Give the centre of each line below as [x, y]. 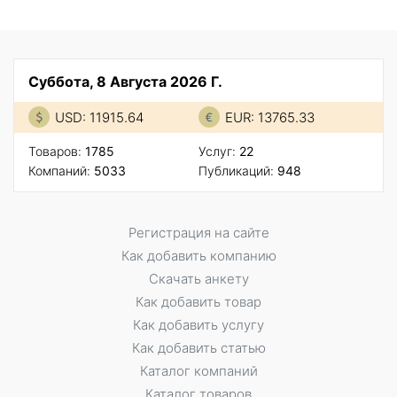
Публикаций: [238, 171]
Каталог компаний [198, 371]
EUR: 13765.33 [270, 118]
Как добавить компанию [198, 256]
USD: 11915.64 [99, 118]
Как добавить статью [198, 348]
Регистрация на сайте [198, 233]
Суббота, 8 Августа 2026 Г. [125, 82]
